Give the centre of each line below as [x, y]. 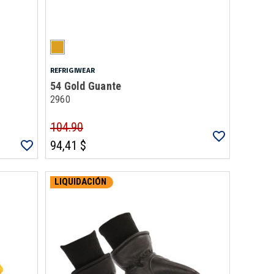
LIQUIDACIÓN [80, 182]
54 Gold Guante [86, 86]
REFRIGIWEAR [72, 70]
